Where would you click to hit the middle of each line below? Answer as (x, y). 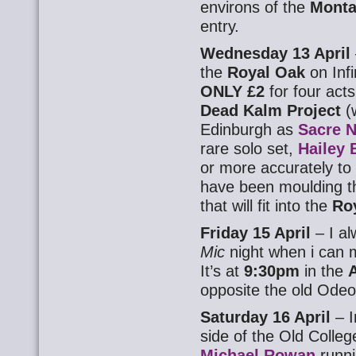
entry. (220, 26)
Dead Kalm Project (273, 110)
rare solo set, (250, 149)
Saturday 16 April (266, 317)
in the (327, 271)
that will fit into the (267, 206)
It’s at (222, 271)
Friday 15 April (258, 233)
